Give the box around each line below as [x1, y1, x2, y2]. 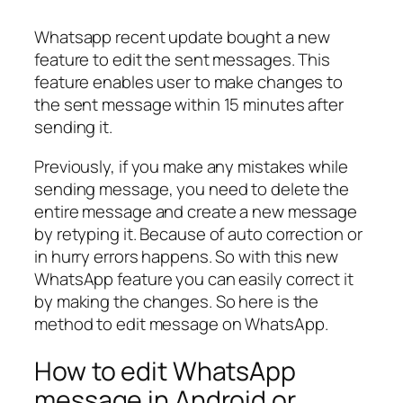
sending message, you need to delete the [34, 176, 350, 201]
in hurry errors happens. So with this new [34, 244, 338, 268]
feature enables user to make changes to [34, 70, 344, 94]
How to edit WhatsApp [34, 353, 296, 389]
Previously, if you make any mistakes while [34, 154, 348, 178]
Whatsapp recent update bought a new [34, 25, 330, 49]
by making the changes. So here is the [34, 289, 319, 313]
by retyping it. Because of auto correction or [34, 221, 363, 246]
